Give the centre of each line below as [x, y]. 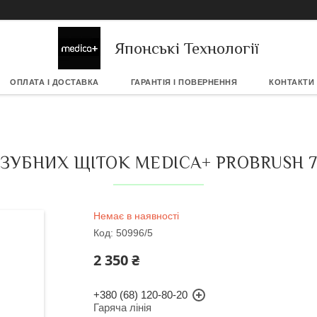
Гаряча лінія [122, 307]
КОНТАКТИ [292, 82]
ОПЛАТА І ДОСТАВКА [54, 82]
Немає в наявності [136, 216]
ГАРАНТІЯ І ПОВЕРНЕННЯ [184, 82]
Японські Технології [187, 48]
